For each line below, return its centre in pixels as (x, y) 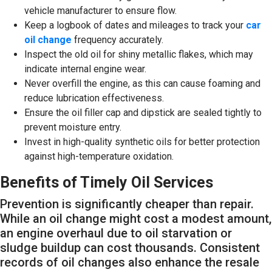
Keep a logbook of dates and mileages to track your (135, 25)
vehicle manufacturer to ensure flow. (100, 10)
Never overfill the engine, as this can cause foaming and (142, 83)
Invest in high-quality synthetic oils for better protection (142, 141)
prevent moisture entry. (73, 127)
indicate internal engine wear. (85, 69)
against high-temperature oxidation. (99, 156)
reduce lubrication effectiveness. (94, 98)
